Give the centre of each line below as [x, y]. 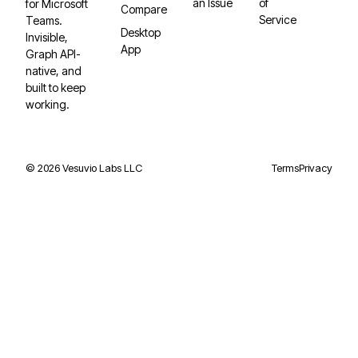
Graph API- [53, 54]
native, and [54, 71]
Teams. [44, 20]
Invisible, [47, 37]
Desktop [141, 32]
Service [278, 20]
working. [48, 104]
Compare [144, 9]
